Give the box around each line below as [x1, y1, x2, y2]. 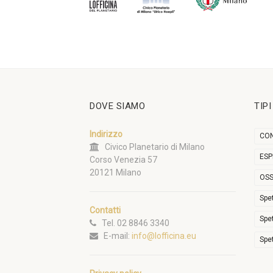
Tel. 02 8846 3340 [96, 218, 169, 228]
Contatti [90, 205, 121, 215]
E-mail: [98, 230, 132, 241]
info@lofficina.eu [132, 230, 196, 241]
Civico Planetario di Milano [99, 141, 205, 152]
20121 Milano [90, 167, 141, 177]
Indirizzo [90, 129, 122, 139]
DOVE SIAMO [90, 100, 145, 112]
